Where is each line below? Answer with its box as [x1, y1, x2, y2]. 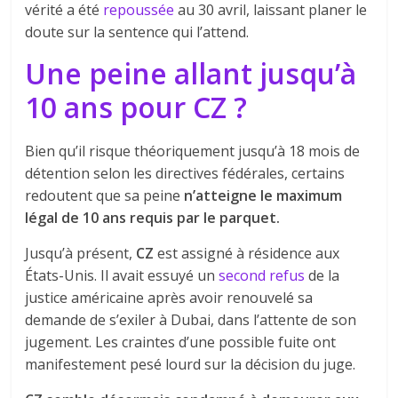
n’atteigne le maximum [184, 185, 343, 205]
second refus [219, 265, 306, 285]
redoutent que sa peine [25, 185, 185, 205]
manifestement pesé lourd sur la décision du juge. [25, 354, 356, 374]
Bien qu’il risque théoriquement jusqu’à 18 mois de [25, 140, 361, 161]
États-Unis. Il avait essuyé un [25, 265, 219, 285]
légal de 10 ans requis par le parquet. [25, 207, 281, 227]
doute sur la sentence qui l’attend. [25, 21, 253, 42]
